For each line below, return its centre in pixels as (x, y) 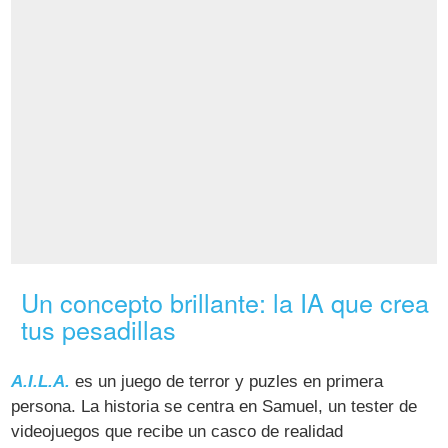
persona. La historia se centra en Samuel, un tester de (214, 406)
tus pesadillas (99, 329)
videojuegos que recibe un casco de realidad (177, 431)
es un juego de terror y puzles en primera (227, 381)
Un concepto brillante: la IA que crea (225, 302)
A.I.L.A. (41, 381)
